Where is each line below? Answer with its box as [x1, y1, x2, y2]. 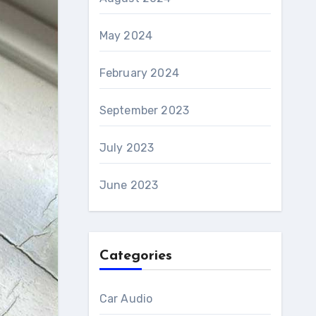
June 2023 [99, 178, 159, 192]
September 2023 [99, 104, 190, 117]
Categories [99, 249, 172, 263]
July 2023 [99, 141, 154, 154]
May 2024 [99, 29, 153, 42]
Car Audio [99, 292, 153, 305]
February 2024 [99, 66, 180, 80]
